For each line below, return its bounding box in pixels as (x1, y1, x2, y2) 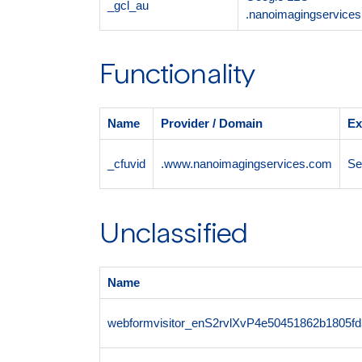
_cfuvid (107, 157, 145, 171)
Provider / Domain (160, 116, 263, 131)
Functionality (99, 62, 255, 90)
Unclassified (99, 221, 248, 249)
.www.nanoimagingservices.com (160, 157, 332, 171)
